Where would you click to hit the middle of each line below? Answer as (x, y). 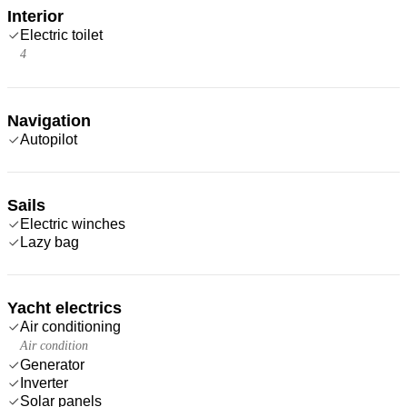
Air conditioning (70, 326)
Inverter (44, 382)
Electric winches (73, 223)
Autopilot (49, 139)
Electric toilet (61, 35)
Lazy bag (50, 242)
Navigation (49, 120)
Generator (52, 364)
